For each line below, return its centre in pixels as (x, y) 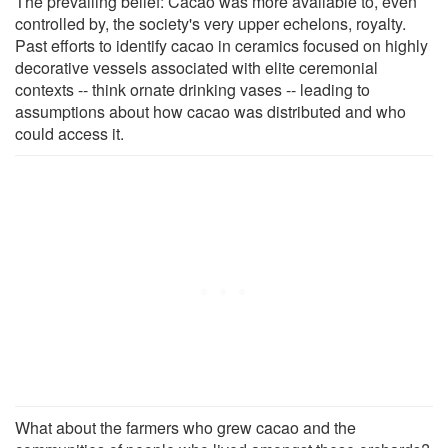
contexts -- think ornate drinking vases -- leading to (192, 89)
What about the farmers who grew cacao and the (185, 427)
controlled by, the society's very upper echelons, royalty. (210, 23)
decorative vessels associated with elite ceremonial (196, 67)
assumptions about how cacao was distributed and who (210, 111)
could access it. (69, 133)
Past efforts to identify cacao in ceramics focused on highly (221, 45)
